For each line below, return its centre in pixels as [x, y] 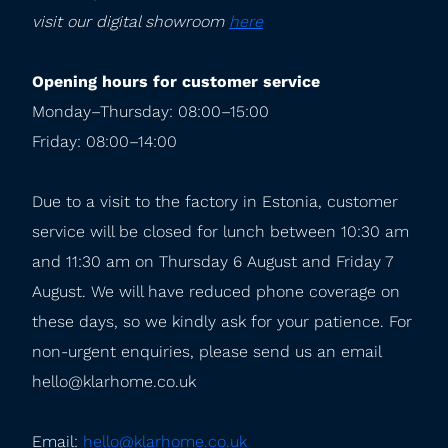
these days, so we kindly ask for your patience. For [222, 321]
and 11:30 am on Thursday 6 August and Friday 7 [212, 261]
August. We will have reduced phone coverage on [216, 291]
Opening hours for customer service [176, 81]
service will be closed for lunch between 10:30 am [220, 231]
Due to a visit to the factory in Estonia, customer [215, 201]
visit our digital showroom [130, 21]
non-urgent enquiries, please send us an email [206, 351]
